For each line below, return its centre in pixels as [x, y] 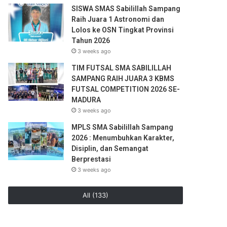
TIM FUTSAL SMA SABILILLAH [122, 68]
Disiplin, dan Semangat [110, 148]
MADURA [86, 100]
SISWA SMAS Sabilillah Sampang [126, 9]
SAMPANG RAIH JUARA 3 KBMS [123, 79]
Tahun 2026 [91, 41]
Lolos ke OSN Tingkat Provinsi [123, 30]
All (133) [96, 195]
